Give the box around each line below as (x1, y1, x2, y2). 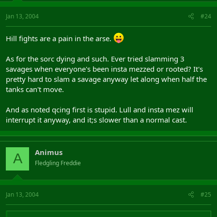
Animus (35, 147, 62, 157)
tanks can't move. (6, 84, 64, 94)
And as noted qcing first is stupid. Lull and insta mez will (6, 104, 193, 114)
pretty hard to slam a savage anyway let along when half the (6, 74, 207, 84)
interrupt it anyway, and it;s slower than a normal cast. (6, 114, 187, 124)
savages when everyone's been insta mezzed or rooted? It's (6, 63, 203, 74)
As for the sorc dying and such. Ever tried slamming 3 (6, 53, 185, 63)
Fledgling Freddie (35, 158, 81, 167)
